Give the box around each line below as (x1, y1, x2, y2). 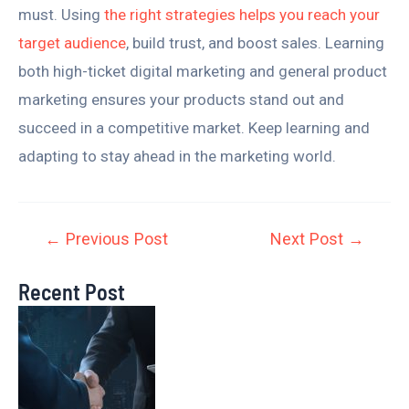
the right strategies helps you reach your (104, 5, 380, 24)
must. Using (18, 5, 104, 24)
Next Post (269, 229, 348, 249)
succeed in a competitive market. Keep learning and (18, 118, 370, 137)
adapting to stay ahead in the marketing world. (18, 146, 336, 165)
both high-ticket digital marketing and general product (18, 61, 387, 80)
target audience (18, 33, 126, 52)
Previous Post (61, 229, 169, 249)
